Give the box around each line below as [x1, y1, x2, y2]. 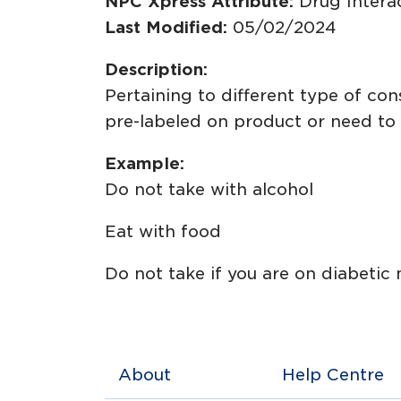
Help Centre [281, 365, 384, 384]
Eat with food [105, 222, 221, 241]
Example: [105, 154, 184, 173]
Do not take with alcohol [105, 180, 313, 199]
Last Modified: [105, 18, 233, 37]
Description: [105, 60, 208, 79]
